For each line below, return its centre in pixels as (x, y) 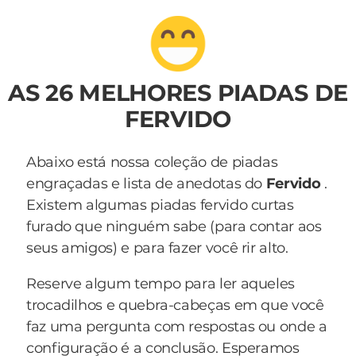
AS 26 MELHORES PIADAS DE (178, 93)
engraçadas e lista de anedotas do (146, 184)
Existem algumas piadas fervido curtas (160, 205)
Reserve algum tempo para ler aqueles (161, 284)
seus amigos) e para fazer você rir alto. (157, 248)
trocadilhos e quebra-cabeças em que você (175, 305)
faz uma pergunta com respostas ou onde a (177, 327)
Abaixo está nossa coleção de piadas (152, 162)
